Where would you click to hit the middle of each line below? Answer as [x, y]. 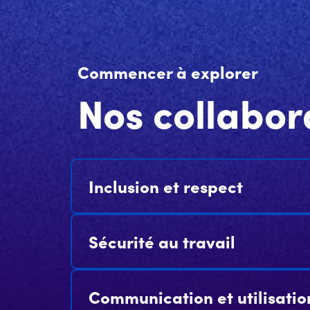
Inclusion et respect [166, 186]
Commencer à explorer [168, 72]
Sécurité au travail [162, 241]
